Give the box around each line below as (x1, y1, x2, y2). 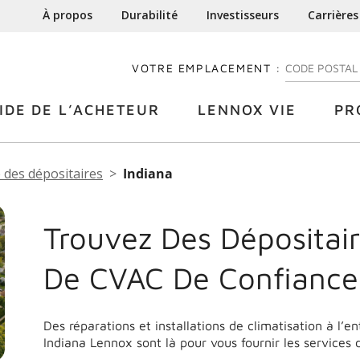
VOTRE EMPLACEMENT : (132, 61, 281, 75)
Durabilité (121, 7, 178, 22)
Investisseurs (207, 7, 280, 22)
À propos (43, 7, 93, 22)
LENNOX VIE (198, 101, 297, 118)
